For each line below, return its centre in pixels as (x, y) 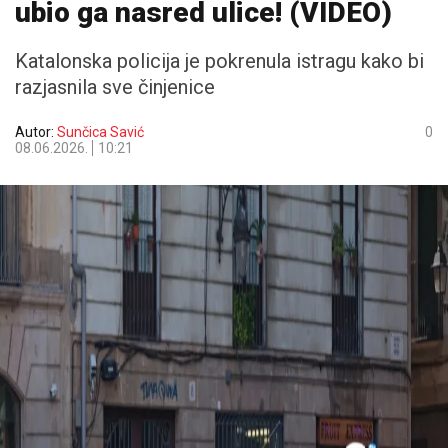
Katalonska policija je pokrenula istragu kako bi (219, 61)
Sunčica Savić (100, 132)
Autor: (36, 132)
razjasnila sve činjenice (115, 87)
